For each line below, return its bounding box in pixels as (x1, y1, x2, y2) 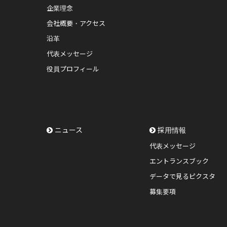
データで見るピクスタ (149, 172, 215, 180)
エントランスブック (149, 157, 209, 165)
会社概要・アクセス (47, 19, 105, 27)
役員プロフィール (47, 65, 99, 73)
